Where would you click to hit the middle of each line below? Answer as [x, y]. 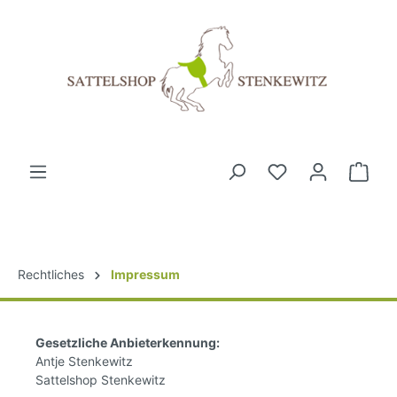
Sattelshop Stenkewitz [101, 380]
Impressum [145, 274]
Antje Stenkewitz [84, 361]
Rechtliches [51, 274]
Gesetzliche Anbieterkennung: [128, 343]
